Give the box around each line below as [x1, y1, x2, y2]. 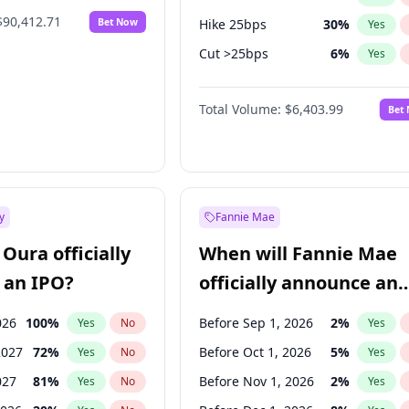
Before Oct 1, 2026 [199, 343, 312, 361]
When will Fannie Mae [199, 241, 398, 266]
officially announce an [199, 270, 399, 295]
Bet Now [98, 15, 139, 28]
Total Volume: [199, 100, 282, 118]
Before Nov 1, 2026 [199, 372, 315, 390]
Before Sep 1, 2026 [199, 314, 314, 331]
